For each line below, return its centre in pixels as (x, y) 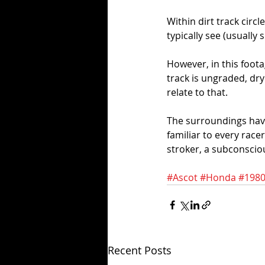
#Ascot (182, 178)
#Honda (218, 178)
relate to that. (197, 93)
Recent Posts (140, 251)
